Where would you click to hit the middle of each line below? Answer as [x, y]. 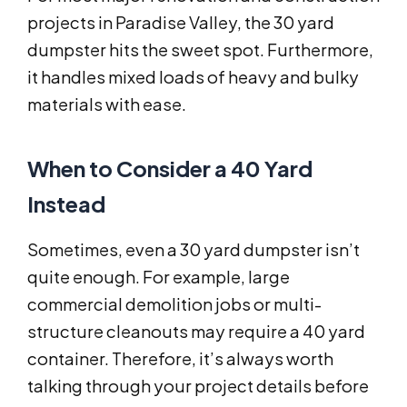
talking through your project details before [198, 386]
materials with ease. [107, 104]
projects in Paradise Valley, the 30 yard [181, 23]
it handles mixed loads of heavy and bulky [193, 77]
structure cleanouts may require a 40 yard [196, 332]
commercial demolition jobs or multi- [174, 304]
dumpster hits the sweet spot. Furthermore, [200, 50]
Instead [66, 204]
